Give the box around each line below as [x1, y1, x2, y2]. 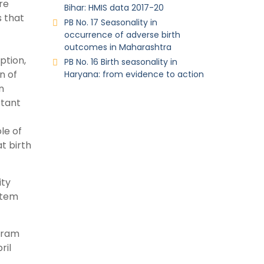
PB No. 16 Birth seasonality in [64, 56, 177, 68]
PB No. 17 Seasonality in [64, 16, 157, 28]
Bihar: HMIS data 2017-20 [64, 2, 164, 14]
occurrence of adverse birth [64, 29, 180, 41]
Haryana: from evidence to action [64, 68, 204, 80]
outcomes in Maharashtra [64, 41, 171, 53]
